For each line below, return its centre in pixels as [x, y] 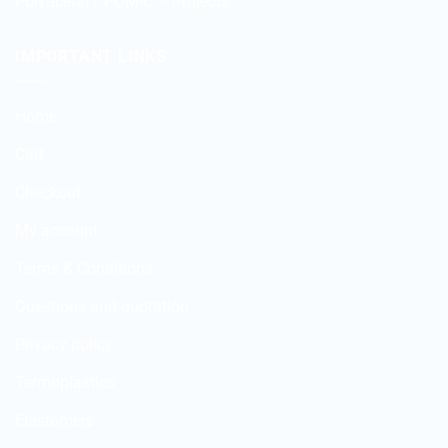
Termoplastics [65, 383]
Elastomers [54, 421]
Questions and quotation [102, 307]
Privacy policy [64, 345]
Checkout [48, 193]
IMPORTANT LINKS [91, 56]
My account [56, 231]
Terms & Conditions [84, 269]
